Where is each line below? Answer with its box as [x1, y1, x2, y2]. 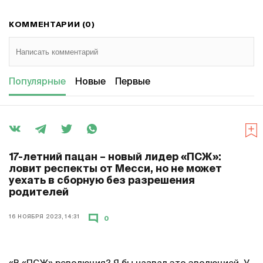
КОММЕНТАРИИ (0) [9, 21, 95, 29]
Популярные [9, 77, 66, 87]
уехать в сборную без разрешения [9, 176, 195, 187]
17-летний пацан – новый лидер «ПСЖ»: [9, 153, 221, 163]
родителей [9, 188, 69, 198]
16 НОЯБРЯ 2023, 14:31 [9, 214, 80, 220]
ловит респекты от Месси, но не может [9, 164, 222, 175]
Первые [115, 77, 150, 87]
